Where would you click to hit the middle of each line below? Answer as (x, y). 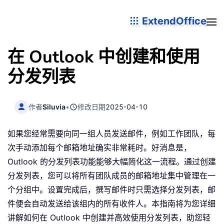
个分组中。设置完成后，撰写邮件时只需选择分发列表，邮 (111, 190)
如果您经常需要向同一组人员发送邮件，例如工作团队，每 (111, 134)
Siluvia (54, 106)
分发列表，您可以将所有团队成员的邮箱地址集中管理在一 (111, 176)
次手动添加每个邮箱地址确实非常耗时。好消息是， (99, 148)
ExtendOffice (173, 21)
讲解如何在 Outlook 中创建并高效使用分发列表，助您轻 (109, 218)
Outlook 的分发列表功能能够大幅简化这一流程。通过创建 (112, 162)
